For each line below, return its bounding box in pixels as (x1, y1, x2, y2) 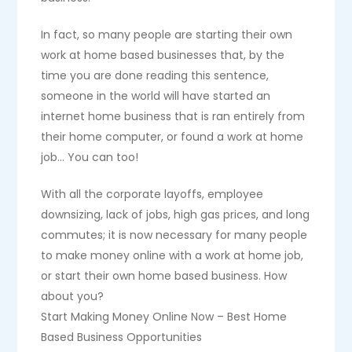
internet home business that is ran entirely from (41, 108, 306, 124)
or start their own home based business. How (41, 268, 288, 284)
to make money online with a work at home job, (41, 247, 304, 263)
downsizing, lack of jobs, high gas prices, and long (41, 207, 310, 222)
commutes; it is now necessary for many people (41, 227, 308, 243)
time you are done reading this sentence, (41, 68, 269, 83)
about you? (41, 288, 104, 304)
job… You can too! (41, 149, 139, 165)
